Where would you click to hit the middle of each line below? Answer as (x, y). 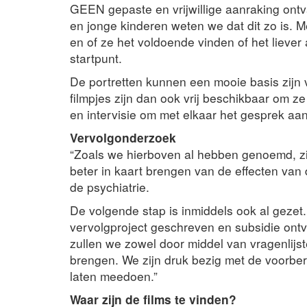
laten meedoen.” (114, 275)
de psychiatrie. (110, 186)
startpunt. (96, 58)
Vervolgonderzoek (123, 137)
